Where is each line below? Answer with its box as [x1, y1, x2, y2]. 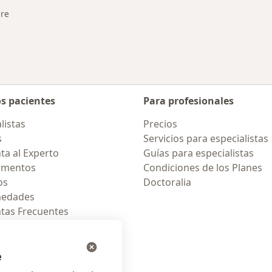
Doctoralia [143, 175, 191, 189]
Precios [143, 117, 177, 131]
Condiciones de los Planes [143, 161, 262, 174]
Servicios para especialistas [143, 132, 268, 145]
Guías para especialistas [143, 146, 254, 160]
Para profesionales [143, 94, 234, 107]
